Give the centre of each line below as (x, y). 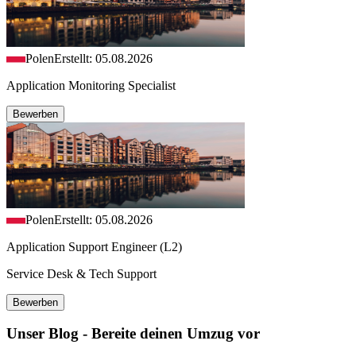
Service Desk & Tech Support (81, 273)
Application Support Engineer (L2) (94, 246)
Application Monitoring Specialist (91, 85)
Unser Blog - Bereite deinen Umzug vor (133, 334)
